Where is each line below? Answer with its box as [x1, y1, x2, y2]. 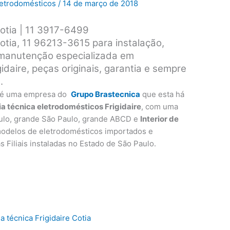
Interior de [140, 114, 179, 124]
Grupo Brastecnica [71, 89, 141, 100]
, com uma [141, 102, 179, 112]
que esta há [140, 89, 185, 100]
